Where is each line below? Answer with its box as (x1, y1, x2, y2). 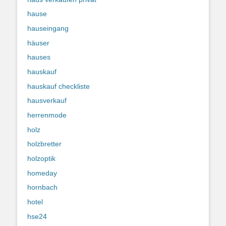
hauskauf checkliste (27, 82, 90, 90)
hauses (27, 53, 50, 62)
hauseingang (27, 24, 69, 32)
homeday (27, 168, 57, 177)
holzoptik (27, 154, 55, 163)
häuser (27, 38, 49, 47)
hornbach (27, 183, 58, 192)
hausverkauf (27, 96, 67, 105)
